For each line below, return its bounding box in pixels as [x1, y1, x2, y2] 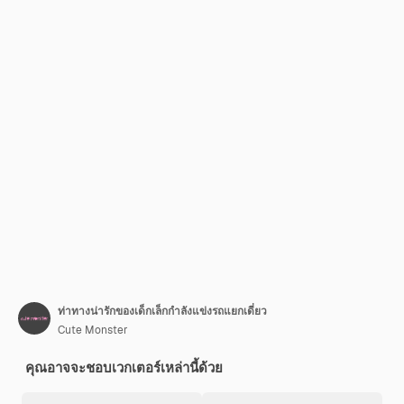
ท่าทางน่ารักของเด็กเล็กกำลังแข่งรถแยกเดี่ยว [58, 304, 267, 318]
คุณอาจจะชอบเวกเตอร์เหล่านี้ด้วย [25, 359, 223, 376]
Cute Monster [58, 323, 128, 337]
